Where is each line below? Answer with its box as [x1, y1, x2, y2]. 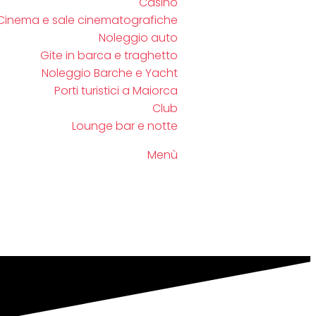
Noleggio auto [99, 30, 178, 46]
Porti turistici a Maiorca [54, 83, 178, 99]
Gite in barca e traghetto [40, 47, 178, 63]
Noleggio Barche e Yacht [42, 65, 178, 81]
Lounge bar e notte [72, 118, 178, 134]
